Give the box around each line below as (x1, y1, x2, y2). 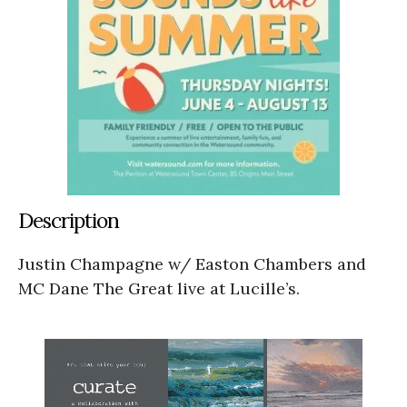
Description (18, 207, 119, 234)
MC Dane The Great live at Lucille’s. (18, 278, 300, 300)
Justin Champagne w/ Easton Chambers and (18, 253, 366, 275)
